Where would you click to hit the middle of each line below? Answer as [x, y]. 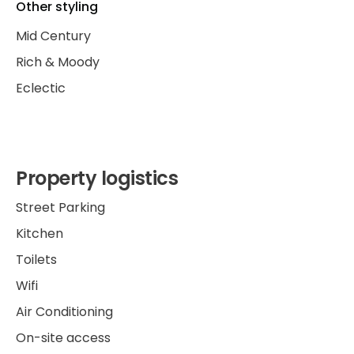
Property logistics [97, 178]
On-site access [63, 338]
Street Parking [60, 207]
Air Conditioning [64, 312]
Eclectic [41, 88]
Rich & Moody [58, 62]
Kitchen [40, 233]
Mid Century [53, 36]
